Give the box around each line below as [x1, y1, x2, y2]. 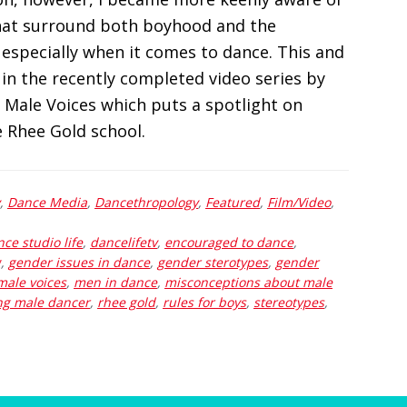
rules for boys [163, 293, 246, 311]
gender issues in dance [8, 253, 150, 271]
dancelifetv [90, 233, 157, 251]
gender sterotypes [157, 253, 268, 271]
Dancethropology [94, 194, 198, 211]
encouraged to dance [164, 233, 293, 251]
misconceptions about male [164, 273, 333, 291]
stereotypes [253, 293, 324, 311]
